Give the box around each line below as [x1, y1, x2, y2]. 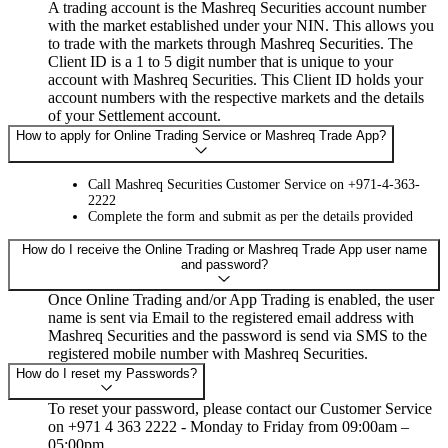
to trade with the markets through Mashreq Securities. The [48, 35, 413, 53]
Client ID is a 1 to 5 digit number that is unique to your [48, 53, 393, 71]
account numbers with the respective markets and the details [48, 89, 424, 107]
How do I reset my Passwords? [16, 366, 197, 381]
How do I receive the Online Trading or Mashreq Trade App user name [21, 241, 427, 257]
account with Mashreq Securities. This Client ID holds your [48, 71, 423, 89]
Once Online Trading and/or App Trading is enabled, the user [48, 291, 434, 308]
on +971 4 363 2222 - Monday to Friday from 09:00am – [48, 418, 409, 436]
